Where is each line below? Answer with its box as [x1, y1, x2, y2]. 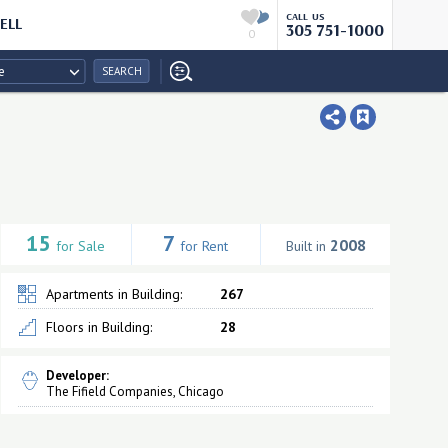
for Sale [56, 237, 106, 255]
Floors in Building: [45, 318, 152, 336]
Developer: [45, 367, 109, 384]
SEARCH [101, 64, 142, 78]
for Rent [180, 237, 229, 255]
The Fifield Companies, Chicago [45, 383, 224, 400]
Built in [285, 237, 330, 255]
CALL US [285, 10, 326, 23]
